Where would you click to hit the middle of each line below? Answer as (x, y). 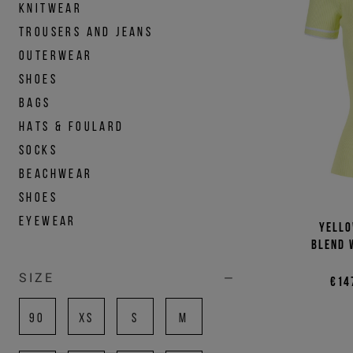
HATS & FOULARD (72, 126)
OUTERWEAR (56, 55)
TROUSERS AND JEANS (86, 32)
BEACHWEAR (56, 173)
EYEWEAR (48, 221)
